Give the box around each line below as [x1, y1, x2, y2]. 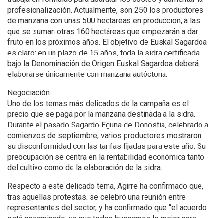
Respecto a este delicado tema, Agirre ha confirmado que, [7, 182, 203, 191]
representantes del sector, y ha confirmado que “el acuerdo [7, 203, 207, 213]
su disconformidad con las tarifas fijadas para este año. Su [7, 142, 206, 151]
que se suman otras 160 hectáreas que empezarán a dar [7, 27, 198, 36]
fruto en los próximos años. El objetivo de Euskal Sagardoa [7, 37, 207, 47]
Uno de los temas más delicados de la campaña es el [7, 99, 189, 109]
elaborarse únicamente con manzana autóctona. [7, 70, 167, 79]
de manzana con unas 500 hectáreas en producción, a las [7, 16, 200, 26]
